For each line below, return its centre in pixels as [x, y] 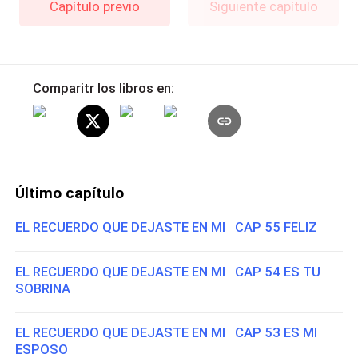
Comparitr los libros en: [103, 88]
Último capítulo [70, 193]
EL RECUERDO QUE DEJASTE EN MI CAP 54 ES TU [168, 271]
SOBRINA [43, 288]
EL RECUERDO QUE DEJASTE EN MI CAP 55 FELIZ [167, 227]
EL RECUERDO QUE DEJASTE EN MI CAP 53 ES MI [167, 333]
